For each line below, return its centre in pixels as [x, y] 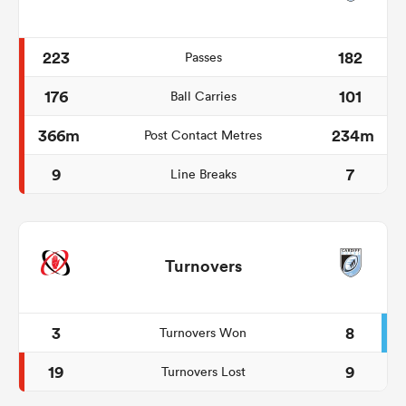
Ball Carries [203, 96]
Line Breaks [203, 174]
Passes [203, 57]
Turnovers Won [203, 333]
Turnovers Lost [203, 372]
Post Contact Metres [203, 135]
